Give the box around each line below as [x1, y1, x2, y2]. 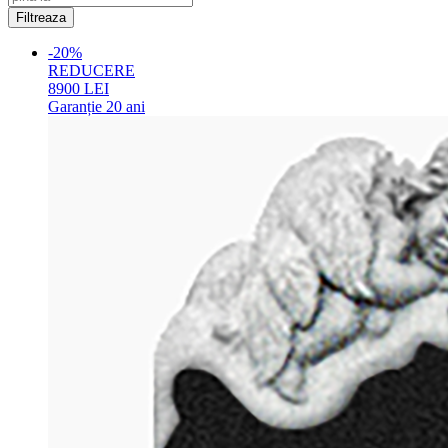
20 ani [106, 98, 145, 115]
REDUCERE [48, 62, 135, 79]
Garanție [48, 98, 106, 115]
